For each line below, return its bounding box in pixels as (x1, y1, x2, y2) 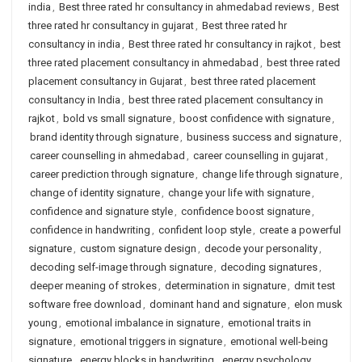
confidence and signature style (30, 205, 173, 217)
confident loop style (158, 224, 251, 236)
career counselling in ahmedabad (30, 149, 185, 162)
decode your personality (204, 242, 318, 255)
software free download (28, 298, 141, 310)
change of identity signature (30, 187, 160, 199)
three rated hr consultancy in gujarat (28, 19, 194, 32)
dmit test (294, 280, 335, 292)
